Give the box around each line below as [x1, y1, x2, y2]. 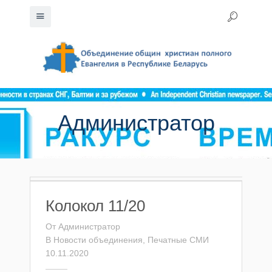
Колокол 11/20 [46, 197, 145, 215]
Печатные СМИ [148, 235, 209, 245]
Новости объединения [53, 235, 143, 245]
